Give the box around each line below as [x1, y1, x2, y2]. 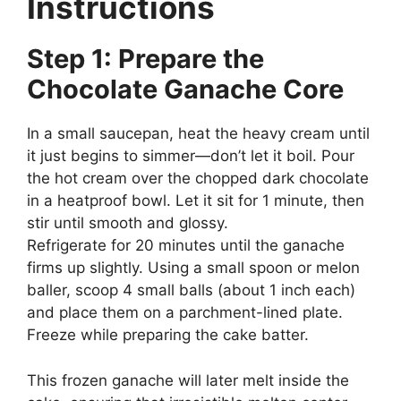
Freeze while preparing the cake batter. [27, 326, 309, 344]
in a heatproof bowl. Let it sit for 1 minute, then [27, 192, 364, 209]
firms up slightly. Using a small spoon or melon [27, 259, 360, 277]
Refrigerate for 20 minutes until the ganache [27, 236, 345, 254]
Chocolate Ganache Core [27, 73, 344, 105]
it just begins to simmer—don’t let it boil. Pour [27, 147, 354, 165]
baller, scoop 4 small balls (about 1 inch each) [27, 281, 355, 299]
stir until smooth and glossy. [27, 214, 228, 232]
